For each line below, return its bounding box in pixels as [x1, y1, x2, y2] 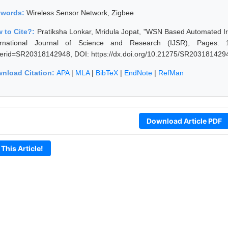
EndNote [124, 68, 152, 77]
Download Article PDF [146, 116, 222, 125]
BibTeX [96, 68, 118, 77]
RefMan [158, 68, 184, 77]
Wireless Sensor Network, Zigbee [26, 8, 134, 17]
